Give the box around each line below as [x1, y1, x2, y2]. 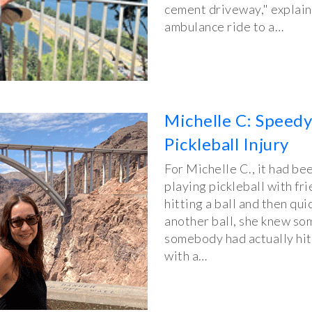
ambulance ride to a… [164, 18, 283, 34]
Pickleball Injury [164, 133, 289, 154]
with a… [164, 247, 208, 263]
